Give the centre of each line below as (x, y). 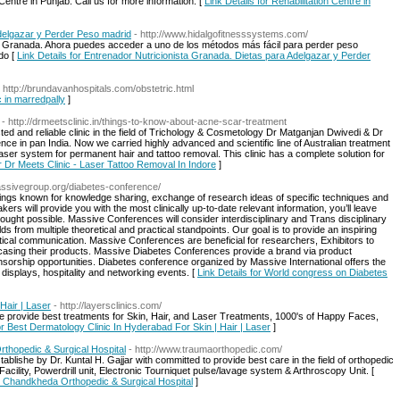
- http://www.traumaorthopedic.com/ (205, 349)
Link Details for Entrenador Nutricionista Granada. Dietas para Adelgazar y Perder (194, 55)
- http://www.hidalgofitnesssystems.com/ (221, 34)
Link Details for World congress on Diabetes (292, 272)
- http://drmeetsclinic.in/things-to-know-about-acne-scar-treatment (144, 121)
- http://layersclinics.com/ (108, 305)
